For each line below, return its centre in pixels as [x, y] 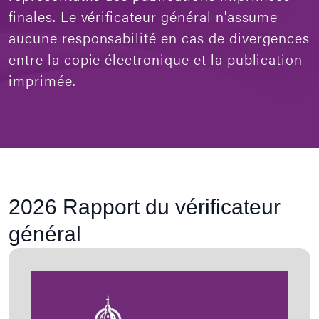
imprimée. [42, 80]
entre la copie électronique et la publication [156, 59]
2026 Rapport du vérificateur [145, 207]
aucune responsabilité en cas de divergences [159, 37]
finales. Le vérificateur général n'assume [143, 16]
